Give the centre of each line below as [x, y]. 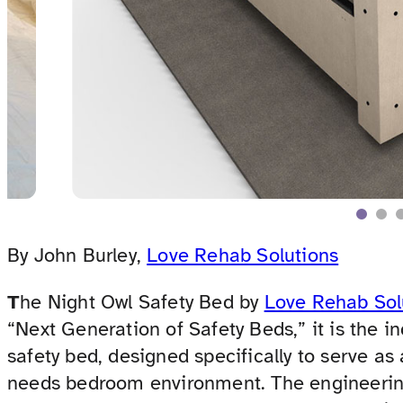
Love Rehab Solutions [243, 255]
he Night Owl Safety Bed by [142, 302]
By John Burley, [77, 255]
